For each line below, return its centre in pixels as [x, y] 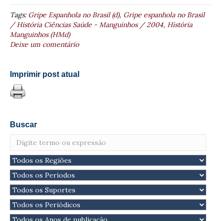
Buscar [23, 124]
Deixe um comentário [44, 44]
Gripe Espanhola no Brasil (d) [74, 15]
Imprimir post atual [45, 74]
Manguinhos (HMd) [40, 34]
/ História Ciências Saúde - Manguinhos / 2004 [87, 24]
